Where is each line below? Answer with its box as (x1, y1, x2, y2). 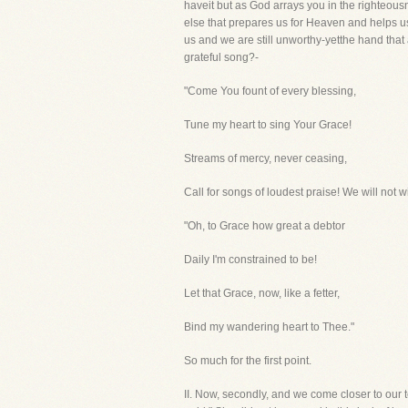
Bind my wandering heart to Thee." (184, 321, 354, 333)
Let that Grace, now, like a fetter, (184, 287, 340, 300)
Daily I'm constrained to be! (184, 253, 317, 266)
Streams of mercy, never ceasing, (184, 152, 347, 165)
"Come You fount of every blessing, (184, 85, 356, 97)
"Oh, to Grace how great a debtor (184, 219, 345, 232)
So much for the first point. (184, 354, 311, 367)
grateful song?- (184, 51, 259, 64)
